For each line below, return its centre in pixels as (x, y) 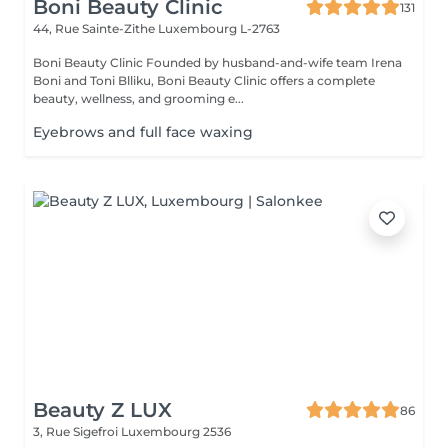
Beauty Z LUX (102, 410)
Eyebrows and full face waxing (143, 132)
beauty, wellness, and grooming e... (138, 98)
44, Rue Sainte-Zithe (95, 28)
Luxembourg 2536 (176, 431)
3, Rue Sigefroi (77, 431)
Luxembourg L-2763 (219, 28)
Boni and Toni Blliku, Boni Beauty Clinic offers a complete (204, 80)
